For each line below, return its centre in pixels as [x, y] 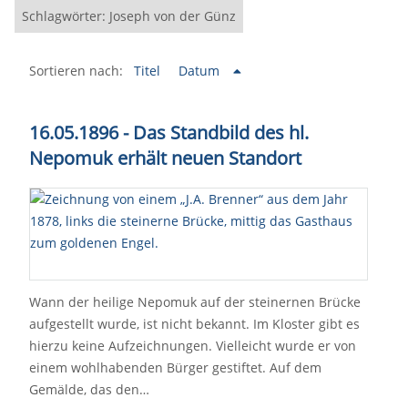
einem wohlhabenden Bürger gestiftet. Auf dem [175, 367]
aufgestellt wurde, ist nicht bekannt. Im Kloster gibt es [194, 324]
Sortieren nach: [76, 71]
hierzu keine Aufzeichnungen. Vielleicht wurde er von [193, 346]
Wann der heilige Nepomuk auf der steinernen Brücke [195, 302]
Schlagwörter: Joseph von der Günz [129, 16]
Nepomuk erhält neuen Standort [165, 158]
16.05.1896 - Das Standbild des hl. [169, 133]
